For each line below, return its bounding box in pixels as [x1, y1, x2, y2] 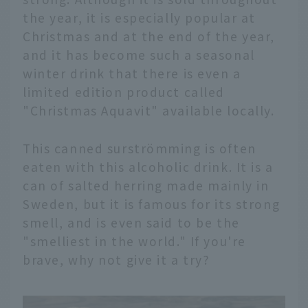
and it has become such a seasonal [23, 46, 255, 64]
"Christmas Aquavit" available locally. [23, 102, 275, 120]
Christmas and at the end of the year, [23, 27, 276, 45]
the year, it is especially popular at [23, 9, 256, 27]
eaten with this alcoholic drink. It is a [23, 157, 274, 175]
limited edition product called [23, 83, 225, 101]
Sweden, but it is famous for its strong [23, 195, 280, 212]
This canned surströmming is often [23, 139, 256, 157]
